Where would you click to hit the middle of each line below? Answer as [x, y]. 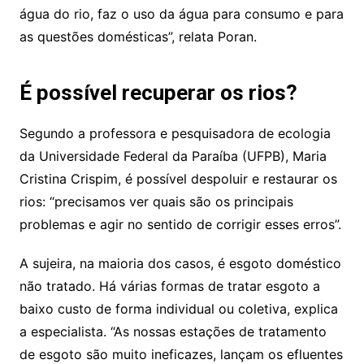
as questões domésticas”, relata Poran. [138, 36]
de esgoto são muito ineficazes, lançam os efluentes [181, 354]
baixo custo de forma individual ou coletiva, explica [178, 308]
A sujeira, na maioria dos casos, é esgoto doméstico [180, 263]
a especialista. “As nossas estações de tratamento [173, 331]
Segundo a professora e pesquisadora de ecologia [175, 133]
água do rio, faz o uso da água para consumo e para [181, 13]
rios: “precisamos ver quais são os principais [156, 201]
